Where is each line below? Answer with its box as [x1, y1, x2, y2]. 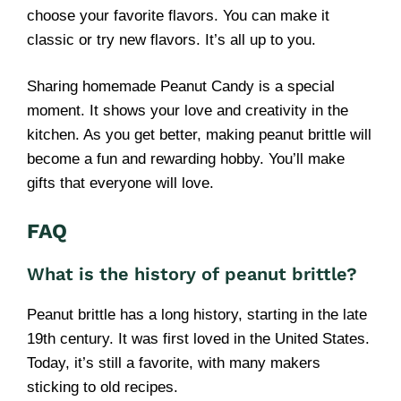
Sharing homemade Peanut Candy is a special [27, 78, 335, 95]
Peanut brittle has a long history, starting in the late [27, 305, 367, 323]
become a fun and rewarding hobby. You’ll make [27, 150, 345, 167]
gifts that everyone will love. [27, 175, 214, 192]
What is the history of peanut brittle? [27, 262, 357, 285]
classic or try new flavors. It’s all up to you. [27, 30, 316, 48]
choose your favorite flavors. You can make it [27, 6, 329, 24]
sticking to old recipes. [27, 378, 178, 396]
